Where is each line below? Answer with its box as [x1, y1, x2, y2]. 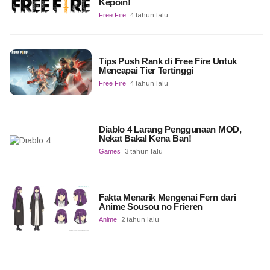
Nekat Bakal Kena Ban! [98, 133, 192, 143]
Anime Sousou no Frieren [98, 201, 203, 212]
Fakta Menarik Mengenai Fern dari [98, 192, 236, 202]
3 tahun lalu [124, 147, 163, 155]
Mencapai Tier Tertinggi [98, 64, 196, 75]
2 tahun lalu [121, 215, 159, 223]
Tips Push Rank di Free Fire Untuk [98, 55, 237, 66]
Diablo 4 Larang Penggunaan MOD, [98, 124, 242, 134]
